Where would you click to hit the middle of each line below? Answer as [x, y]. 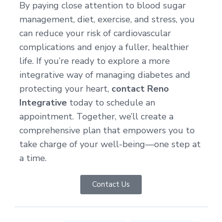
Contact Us [111, 184]
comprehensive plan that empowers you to [107, 130]
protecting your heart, [65, 88]
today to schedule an [111, 102]
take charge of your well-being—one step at [110, 144]
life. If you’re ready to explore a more [95, 61]
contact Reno [140, 88]
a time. [33, 158]
